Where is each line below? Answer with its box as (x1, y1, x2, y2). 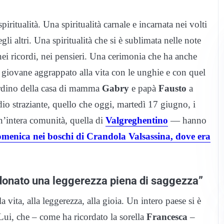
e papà (129, 82, 158, 93)
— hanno (168, 114, 206, 125)
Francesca (146, 211, 187, 222)
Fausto (158, 82, 186, 93)
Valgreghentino (105, 114, 168, 125)
